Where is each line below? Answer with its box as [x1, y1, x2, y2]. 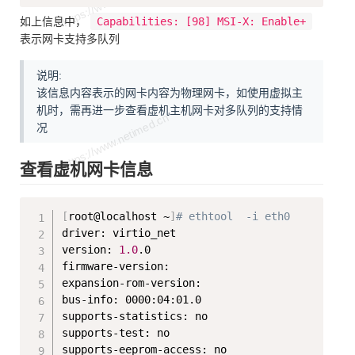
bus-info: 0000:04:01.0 [62, 293, 202, 307]
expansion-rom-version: [62, 277, 202, 290]
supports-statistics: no [62, 310, 208, 323]
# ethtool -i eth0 [176, 210, 291, 223]
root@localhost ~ [68, 210, 170, 223]
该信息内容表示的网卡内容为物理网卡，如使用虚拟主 [36, 86, 303, 100]
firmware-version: [62, 260, 170, 273]
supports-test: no [62, 326, 170, 340]
